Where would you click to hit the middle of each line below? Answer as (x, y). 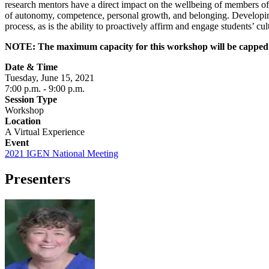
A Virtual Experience (45, 131)
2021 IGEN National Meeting (62, 153)
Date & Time (31, 67)
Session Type (31, 99)
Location (23, 121)
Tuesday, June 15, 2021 (50, 77)
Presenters (38, 179)
